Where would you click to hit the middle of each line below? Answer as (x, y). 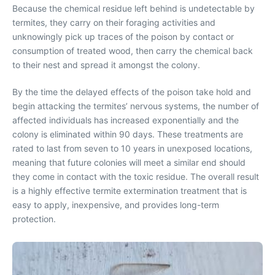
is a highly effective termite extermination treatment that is (130, 190)
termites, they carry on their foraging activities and (114, 22)
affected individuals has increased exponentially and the (126, 120)
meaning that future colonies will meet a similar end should (129, 162)
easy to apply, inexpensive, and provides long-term (116, 204)
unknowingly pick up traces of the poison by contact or (123, 36)
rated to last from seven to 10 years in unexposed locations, (132, 148)
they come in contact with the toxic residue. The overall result (136, 176)
